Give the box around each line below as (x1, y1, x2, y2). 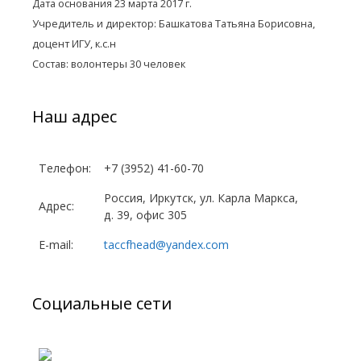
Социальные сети (32, 293, 172, 314)
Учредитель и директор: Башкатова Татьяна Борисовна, (32, 16, 315, 31)
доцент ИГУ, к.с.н (32, 36, 116, 51)
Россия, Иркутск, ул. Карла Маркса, (104, 190, 298, 205)
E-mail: (39, 237, 73, 252)
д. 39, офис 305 (104, 207, 187, 222)
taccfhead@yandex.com (104, 237, 229, 252)
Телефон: (39, 160, 91, 176)
